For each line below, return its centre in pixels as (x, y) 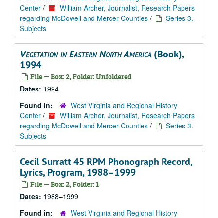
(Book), (168, 54)
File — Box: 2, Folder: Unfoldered (80, 77)
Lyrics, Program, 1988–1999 (78, 172)
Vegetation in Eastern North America (86, 54)
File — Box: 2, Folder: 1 (64, 184)
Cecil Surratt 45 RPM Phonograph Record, (106, 162)
